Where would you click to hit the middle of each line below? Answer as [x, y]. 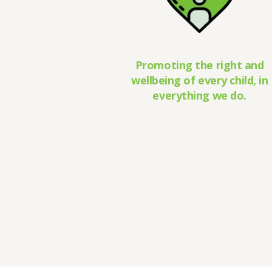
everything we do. [199, 96]
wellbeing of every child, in [199, 80]
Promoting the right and [199, 65]
